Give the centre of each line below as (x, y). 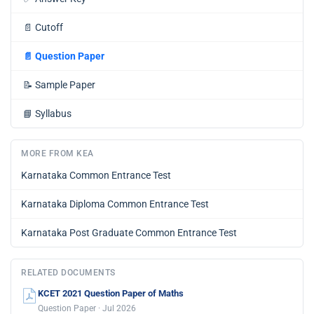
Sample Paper (65, 85)
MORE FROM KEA (57, 154)
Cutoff (49, 28)
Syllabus (53, 114)
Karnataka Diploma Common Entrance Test (115, 204)
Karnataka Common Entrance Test (96, 176)
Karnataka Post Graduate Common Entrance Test (129, 233)
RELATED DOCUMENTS (68, 273)
